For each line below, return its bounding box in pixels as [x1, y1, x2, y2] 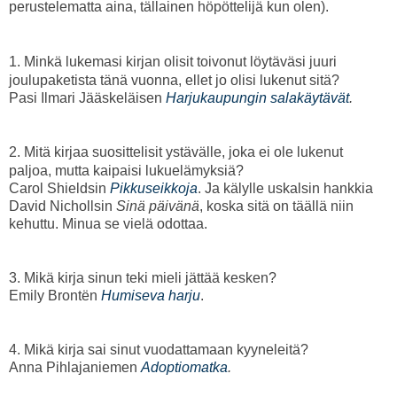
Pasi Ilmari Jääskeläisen [9, 90, 166, 105]
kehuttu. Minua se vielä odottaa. [9, 215, 207, 231]
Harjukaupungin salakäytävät [166, 90, 349, 105]
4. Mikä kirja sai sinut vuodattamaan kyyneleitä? [9, 341, 308, 357]
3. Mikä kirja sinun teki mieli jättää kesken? [9, 269, 276, 285]
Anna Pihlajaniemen [9, 359, 141, 375]
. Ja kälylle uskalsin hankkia [198, 180, 373, 196]
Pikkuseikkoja [110, 180, 198, 196]
